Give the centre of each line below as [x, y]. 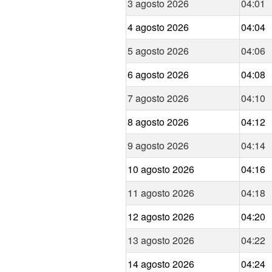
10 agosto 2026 [161, 169]
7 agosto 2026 [158, 98]
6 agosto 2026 [158, 75]
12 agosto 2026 [161, 217]
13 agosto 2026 [161, 240]
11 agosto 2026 [161, 193]
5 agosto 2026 [158, 51]
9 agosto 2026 [158, 146]
